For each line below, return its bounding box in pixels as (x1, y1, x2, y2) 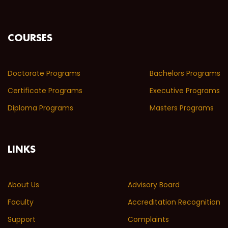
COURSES (8, 33, 52, 44)
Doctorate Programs (8, 68, 80, 78)
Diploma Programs (8, 102, 73, 113)
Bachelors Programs (150, 68, 220, 78)
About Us (8, 179, 39, 190)
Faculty (8, 196, 34, 207)
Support (8, 214, 36, 224)
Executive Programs (150, 85, 220, 96)
